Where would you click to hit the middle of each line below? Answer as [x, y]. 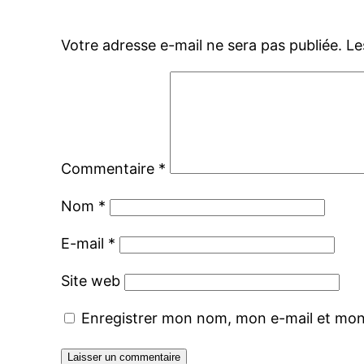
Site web [91, 281]
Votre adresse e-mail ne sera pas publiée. [202, 45]
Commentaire [110, 169]
